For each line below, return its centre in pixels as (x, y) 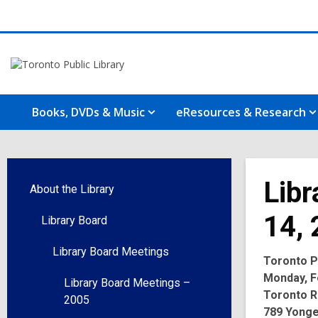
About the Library (72, 189)
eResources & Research (241, 112)
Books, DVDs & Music (88, 112)
